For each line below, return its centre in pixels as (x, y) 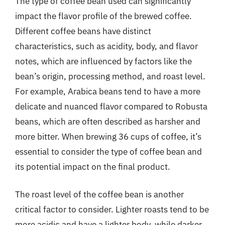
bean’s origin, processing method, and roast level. (110, 76)
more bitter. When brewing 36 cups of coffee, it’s (108, 136)
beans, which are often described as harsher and (108, 121)
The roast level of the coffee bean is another (99, 194)
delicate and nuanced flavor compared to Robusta (111, 106)
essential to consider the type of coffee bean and (108, 151)
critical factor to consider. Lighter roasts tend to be (112, 209)
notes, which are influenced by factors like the (103, 61)
